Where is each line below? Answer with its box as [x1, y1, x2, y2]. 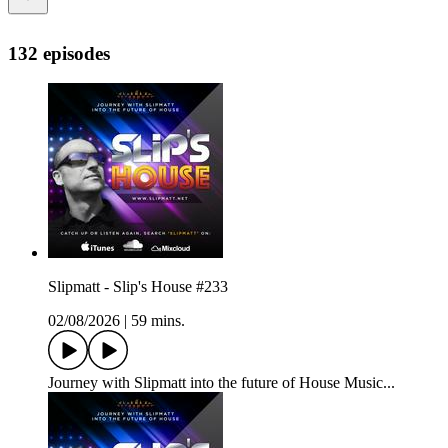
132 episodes [8, 42, 110, 64]
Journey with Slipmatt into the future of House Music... [48, 374, 395, 392]
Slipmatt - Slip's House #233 [48, 278, 228, 296]
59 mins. [131, 312, 185, 330]
